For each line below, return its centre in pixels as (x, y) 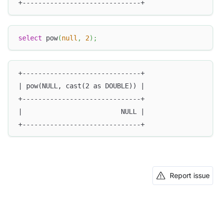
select (30, 38)
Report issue (190, 176)
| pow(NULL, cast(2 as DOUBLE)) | (81, 86)
